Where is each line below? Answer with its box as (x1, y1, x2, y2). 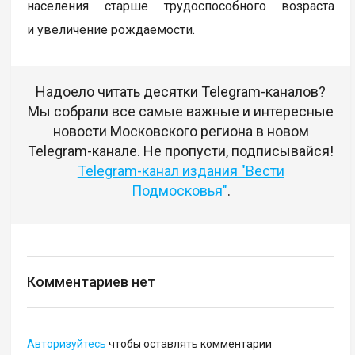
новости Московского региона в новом (52, 122, 309, 139)
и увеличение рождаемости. (27, 21, 196, 37)
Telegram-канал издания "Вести (77, 162, 284, 179)
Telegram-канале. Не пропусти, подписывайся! (28, 142, 334, 159)
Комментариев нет (27, 273, 156, 290)
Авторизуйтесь (27, 337, 107, 350)
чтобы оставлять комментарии (106, 337, 273, 350)
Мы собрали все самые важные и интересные (28, 102, 334, 120)
